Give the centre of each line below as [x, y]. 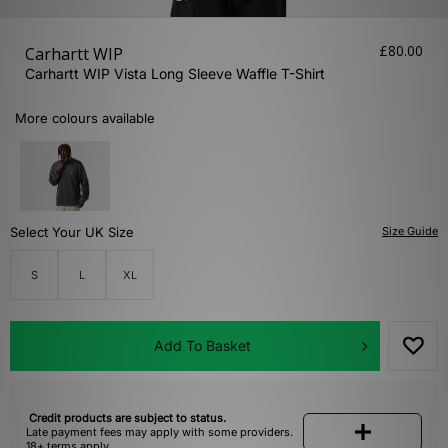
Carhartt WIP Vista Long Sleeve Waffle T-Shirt [175, 74]
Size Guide [410, 231]
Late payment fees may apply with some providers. [159, 432]
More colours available [85, 118]
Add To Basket [202, 346]
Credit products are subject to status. [127, 418]
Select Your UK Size [72, 232]
